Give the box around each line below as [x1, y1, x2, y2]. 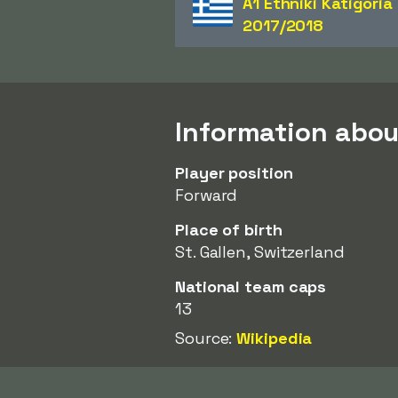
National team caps [175, 276, 327, 297]
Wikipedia [236, 328, 313, 348]
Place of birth [175, 219, 283, 240]
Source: [175, 328, 237, 348]
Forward [175, 185, 238, 205]
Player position [175, 163, 293, 183]
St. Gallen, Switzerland [175, 242, 345, 262]
